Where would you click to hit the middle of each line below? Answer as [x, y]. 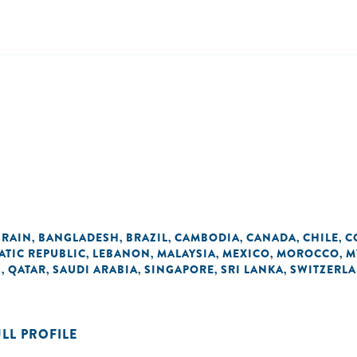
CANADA [271, 237]
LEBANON [122, 253]
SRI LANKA [252, 269]
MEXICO [246, 253]
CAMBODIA [207, 237]
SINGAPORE [179, 269]
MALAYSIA [186, 253]
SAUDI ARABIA [95, 269]
